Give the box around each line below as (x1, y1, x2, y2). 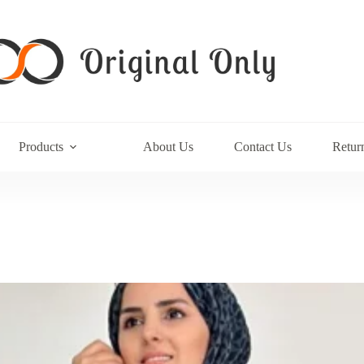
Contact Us (234, 140, 292, 154)
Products (19, 140, 64, 154)
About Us (143, 140, 194, 154)
